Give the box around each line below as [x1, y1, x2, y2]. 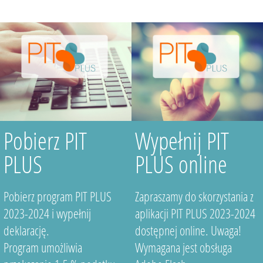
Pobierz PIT [3, 125, 87, 156]
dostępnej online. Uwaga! [134, 222, 241, 239]
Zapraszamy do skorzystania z [134, 188, 254, 205]
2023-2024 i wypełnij [3, 205, 91, 222]
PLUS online [134, 149, 227, 180]
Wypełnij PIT [134, 125, 229, 156]
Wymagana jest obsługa [134, 239, 232, 256]
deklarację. [3, 222, 49, 239]
